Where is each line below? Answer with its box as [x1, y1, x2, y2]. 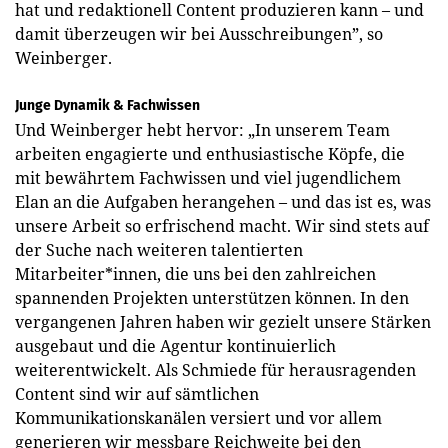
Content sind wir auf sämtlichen [15, 382, 259, 405]
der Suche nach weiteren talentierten [15, 238, 303, 261]
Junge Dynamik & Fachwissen [15, 96, 200, 114]
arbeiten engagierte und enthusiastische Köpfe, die [15, 142, 405, 165]
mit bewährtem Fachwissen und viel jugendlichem [15, 166, 401, 189]
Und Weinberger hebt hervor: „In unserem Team [15, 118, 390, 141]
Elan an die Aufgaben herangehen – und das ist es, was [15, 190, 431, 213]
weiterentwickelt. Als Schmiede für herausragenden [15, 358, 416, 381]
